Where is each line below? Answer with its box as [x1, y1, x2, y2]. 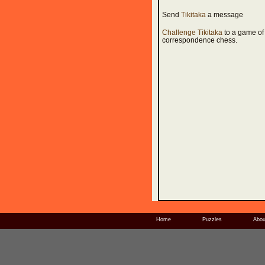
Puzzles [202, 216, 222, 222]
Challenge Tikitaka [162, 28, 222, 37]
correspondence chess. [162, 36, 237, 44]
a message [206, 11, 243, 19]
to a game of [222, 28, 264, 37]
